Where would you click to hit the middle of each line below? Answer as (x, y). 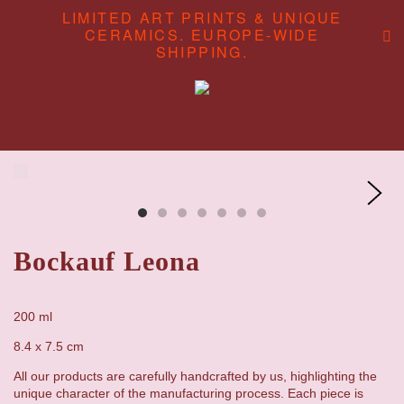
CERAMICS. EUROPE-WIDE (202, 35)
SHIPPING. (202, 52)
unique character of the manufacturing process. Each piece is (188, 393)
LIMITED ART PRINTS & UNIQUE (202, 18)
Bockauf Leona (107, 261)
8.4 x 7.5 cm (49, 346)
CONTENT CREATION (202, 210)
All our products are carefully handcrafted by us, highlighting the (195, 376)
